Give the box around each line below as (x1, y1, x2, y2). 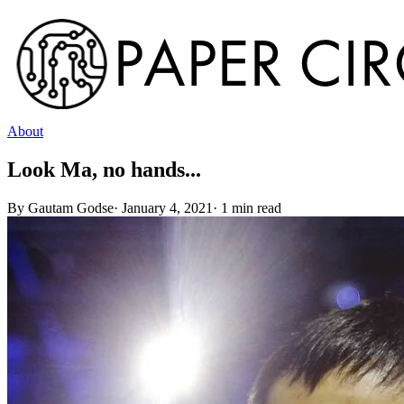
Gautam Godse (28, 199, 114, 216)
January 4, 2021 (122, 199, 213, 216)
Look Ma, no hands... (7, 157, 201, 181)
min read (228, 199, 281, 216)
